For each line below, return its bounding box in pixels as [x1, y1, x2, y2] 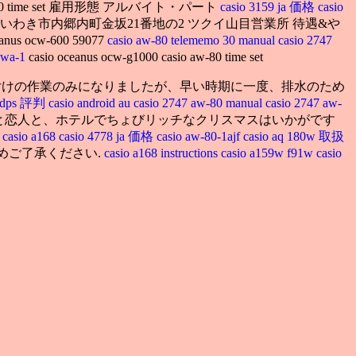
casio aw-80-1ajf [157, 129, 243, 143]
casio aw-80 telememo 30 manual [107, 33, 275, 47]
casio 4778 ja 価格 [59, 129, 157, 143]
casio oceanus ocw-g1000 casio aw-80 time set [29, 49, 263, 64]
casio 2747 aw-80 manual [133, 95, 265, 110]
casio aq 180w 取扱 [243, 129, 344, 143]
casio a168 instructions [104, 145, 218, 160]
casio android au [48, 95, 133, 110]
